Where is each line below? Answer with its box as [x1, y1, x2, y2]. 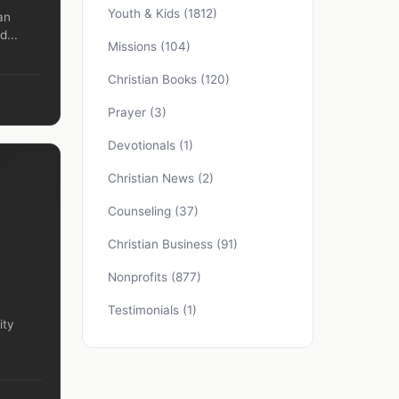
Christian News [108, 171, 198, 186]
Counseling [108, 204, 175, 219]
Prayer [108, 105, 150, 120]
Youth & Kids [108, 6, 183, 21]
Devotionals [108, 138, 179, 153]
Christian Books [108, 72, 200, 87]
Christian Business [108, 237, 216, 252]
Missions [108, 39, 160, 54]
